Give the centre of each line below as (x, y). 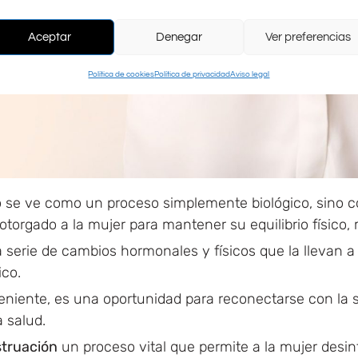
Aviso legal (250, 74)
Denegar (179, 37)
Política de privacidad (193, 74)
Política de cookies (121, 74)
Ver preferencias (308, 37)
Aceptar (49, 37)
